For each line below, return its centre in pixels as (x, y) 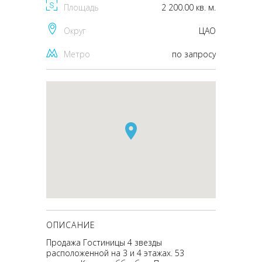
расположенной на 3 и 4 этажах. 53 (115, 253)
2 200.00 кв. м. (189, 7)
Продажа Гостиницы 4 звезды (104, 242)
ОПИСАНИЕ (71, 225)
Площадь (81, 7)
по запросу (194, 54)
